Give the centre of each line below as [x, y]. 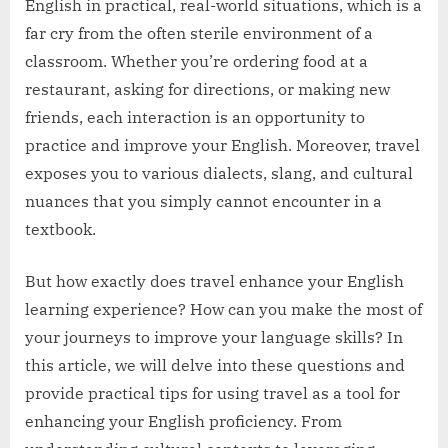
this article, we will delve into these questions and [215, 365]
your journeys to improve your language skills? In [214, 337]
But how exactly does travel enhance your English [214, 281]
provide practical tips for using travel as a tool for [212, 393]
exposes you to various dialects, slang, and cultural [219, 173]
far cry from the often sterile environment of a [199, 33]
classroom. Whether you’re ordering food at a [196, 61]
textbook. [60, 229]
